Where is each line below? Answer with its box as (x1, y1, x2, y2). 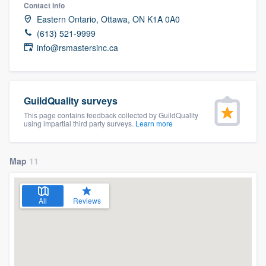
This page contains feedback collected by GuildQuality (24, 109, 198, 120)
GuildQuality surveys (24, 93, 118, 107)
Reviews (72, 195, 101, 205)
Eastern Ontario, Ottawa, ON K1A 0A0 (37, 12, 180, 25)
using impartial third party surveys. (24, 118, 135, 128)
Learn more (135, 118, 173, 128)
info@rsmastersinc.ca (37, 41, 118, 53)
